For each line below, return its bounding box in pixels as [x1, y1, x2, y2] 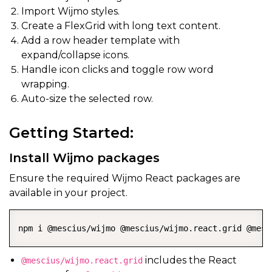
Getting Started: [9, 123, 134, 141]
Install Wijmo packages [9, 150, 160, 165]
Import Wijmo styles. [21, 5, 120, 17]
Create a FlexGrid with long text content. [21, 19, 220, 32]
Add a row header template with [21, 34, 180, 46]
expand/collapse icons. [21, 49, 129, 61]
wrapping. [21, 78, 69, 90]
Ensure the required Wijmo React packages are [9, 172, 240, 184]
